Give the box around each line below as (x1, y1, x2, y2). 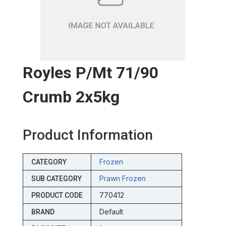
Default (99, 207, 123, 216)
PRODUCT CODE (31, 191, 83, 200)
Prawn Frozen (99, 174, 146, 183)
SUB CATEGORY (31, 175, 82, 183)
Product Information (22, 127, 153, 144)
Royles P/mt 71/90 (22, 63, 158, 83)
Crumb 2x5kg (22, 87, 120, 107)
